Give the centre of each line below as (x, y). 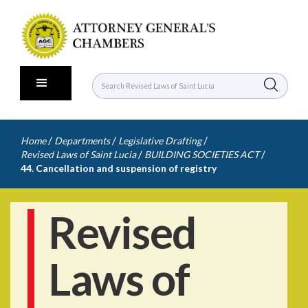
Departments (82, 141)
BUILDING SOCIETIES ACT (202, 154)
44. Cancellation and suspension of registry (119, 168)
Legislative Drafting (160, 141)
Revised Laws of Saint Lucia (78, 154)
